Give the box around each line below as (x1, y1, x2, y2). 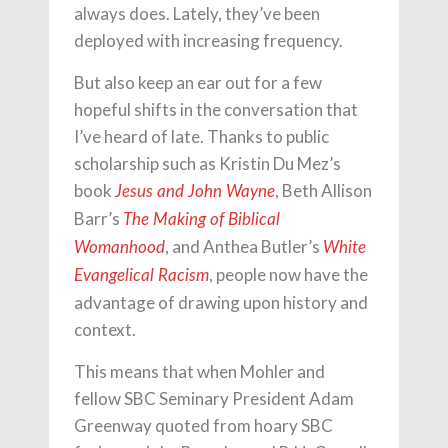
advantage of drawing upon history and (74, 292, 368, 314)
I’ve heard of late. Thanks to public (74, 126, 329, 148)
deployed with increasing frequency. (74, 30, 343, 52)
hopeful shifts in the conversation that (74, 99, 358, 121)
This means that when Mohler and (74, 361, 325, 383)
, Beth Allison (275, 180, 372, 202)
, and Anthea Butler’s (165, 236, 323, 258)
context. (74, 319, 136, 341)
